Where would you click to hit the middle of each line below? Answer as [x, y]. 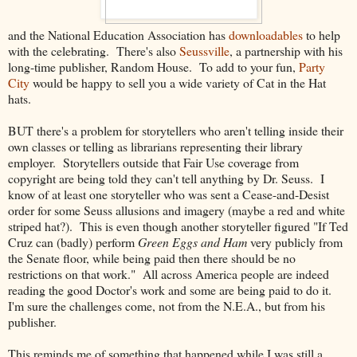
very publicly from [296, 242]
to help [322, 35]
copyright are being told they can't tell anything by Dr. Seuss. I [166, 178]
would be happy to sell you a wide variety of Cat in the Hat [178, 83]
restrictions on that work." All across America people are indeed [169, 274]
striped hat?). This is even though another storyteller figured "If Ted [178, 226]
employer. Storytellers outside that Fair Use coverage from [153, 163]
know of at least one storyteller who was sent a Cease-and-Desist [169, 194]
